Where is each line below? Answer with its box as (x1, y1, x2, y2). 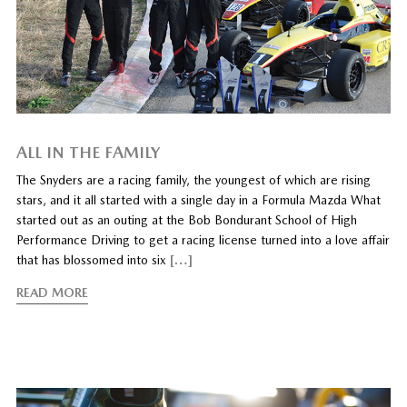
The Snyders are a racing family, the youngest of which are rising (15, 173, 371, 188)
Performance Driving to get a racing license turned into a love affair (15, 233, 390, 248)
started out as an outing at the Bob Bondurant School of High (15, 213, 357, 228)
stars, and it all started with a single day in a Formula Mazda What (15, 193, 381, 208)
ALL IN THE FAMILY (15, 143, 160, 163)
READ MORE (15, 285, 88, 301)
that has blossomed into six (15, 253, 170, 268)
